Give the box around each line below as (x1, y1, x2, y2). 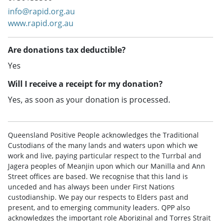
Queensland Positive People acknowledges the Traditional (8, 130, 199, 140)
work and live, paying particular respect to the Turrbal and (8, 151, 201, 161)
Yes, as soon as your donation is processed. (8, 94, 170, 106)
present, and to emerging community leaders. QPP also (8, 203, 190, 213)
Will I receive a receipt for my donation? (8, 78, 163, 90)
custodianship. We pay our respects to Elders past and (8, 192, 188, 202)
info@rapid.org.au (8, 6, 75, 17)
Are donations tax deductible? (8, 44, 126, 56)
